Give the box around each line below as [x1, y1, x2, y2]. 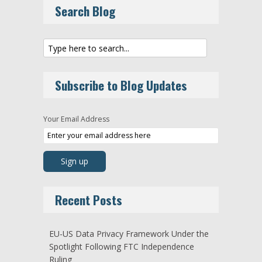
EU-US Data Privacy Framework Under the [49, 228, 209, 240]
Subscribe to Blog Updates [55, 76, 187, 95]
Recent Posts [55, 191, 122, 209]
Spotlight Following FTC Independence [49, 241, 194, 253]
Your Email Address [43, 114, 109, 125]
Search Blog [55, 1, 115, 20]
